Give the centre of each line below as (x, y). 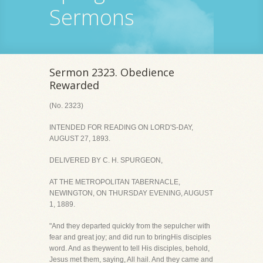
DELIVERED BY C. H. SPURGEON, (106, 160)
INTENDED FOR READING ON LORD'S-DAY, (121, 127)
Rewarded (74, 85)
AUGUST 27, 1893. (80, 139)
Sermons (92, 17)
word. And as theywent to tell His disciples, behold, (129, 248)
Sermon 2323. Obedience (112, 72)
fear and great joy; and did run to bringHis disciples (130, 237)
